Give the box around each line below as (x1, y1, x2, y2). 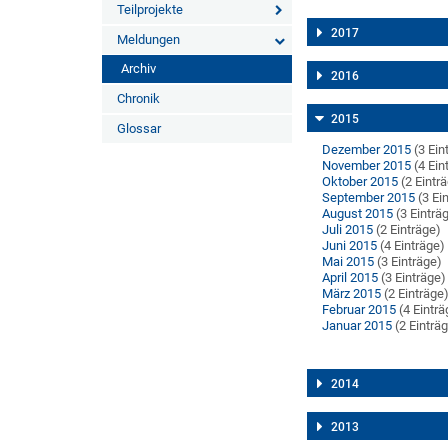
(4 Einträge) (377, 238, 446, 253)
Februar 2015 (322, 302, 397, 317)
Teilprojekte (117, 2, 183, 17)
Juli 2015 (322, 222, 374, 237)
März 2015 (322, 286, 382, 301)
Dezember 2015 (322, 142, 412, 157)
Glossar (117, 121, 161, 136)
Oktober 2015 (322, 174, 399, 189)
